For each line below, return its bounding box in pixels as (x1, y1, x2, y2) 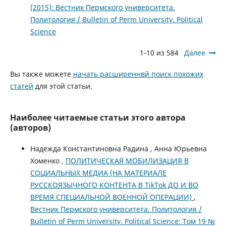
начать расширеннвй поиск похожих (73, 69, 203, 79)
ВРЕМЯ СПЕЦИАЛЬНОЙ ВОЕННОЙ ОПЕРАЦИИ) (30, 192, 194, 202)
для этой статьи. (33, 81, 92, 91)
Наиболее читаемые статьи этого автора (10, 112, 186, 124)
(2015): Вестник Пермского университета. (30, 3, 175, 13)
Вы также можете (10, 69, 73, 79)
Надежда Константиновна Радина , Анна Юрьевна (30, 144, 207, 154)
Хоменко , (30, 156, 66, 166)
